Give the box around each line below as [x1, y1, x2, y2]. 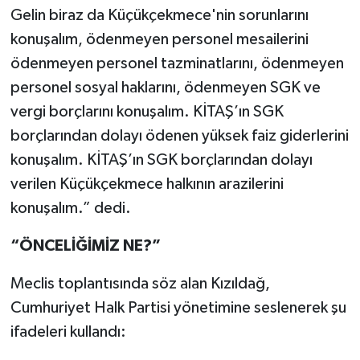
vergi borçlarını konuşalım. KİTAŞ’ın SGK [10, 103, 284, 120]
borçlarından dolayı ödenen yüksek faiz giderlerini [10, 127, 349, 144]
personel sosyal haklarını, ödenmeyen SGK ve [10, 79, 321, 96]
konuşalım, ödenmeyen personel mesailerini [10, 31, 309, 47]
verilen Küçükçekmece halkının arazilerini [10, 175, 284, 192]
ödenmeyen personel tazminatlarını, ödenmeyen [10, 55, 344, 72]
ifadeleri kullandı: [10, 323, 126, 340]
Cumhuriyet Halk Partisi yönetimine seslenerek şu [10, 299, 346, 316]
